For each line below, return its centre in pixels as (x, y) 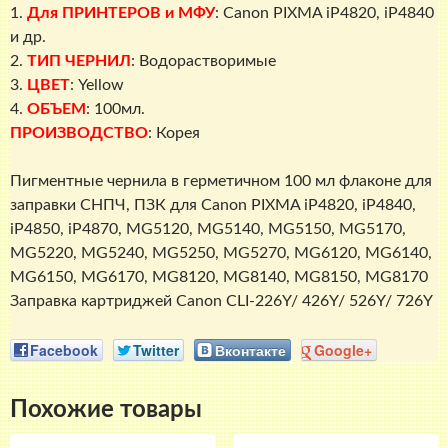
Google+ (343, 349)
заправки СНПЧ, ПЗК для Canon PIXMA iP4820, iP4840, (213, 205)
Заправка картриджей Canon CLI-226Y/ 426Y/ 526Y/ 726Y (221, 301)
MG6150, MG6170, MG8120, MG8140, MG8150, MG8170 (219, 277)
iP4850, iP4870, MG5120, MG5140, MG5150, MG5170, (208, 229)
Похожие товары (106, 409)
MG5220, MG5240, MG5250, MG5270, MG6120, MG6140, (221, 253)
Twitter (156, 349)
